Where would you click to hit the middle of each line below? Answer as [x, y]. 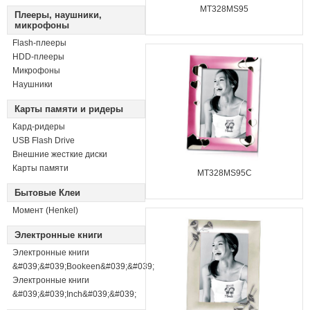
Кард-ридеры [39, 127]
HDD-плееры [38, 57]
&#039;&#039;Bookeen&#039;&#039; [83, 266]
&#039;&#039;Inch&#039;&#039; [74, 294]
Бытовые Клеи [47, 193]
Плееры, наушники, [58, 15]
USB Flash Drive [44, 140]
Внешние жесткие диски [60, 154]
